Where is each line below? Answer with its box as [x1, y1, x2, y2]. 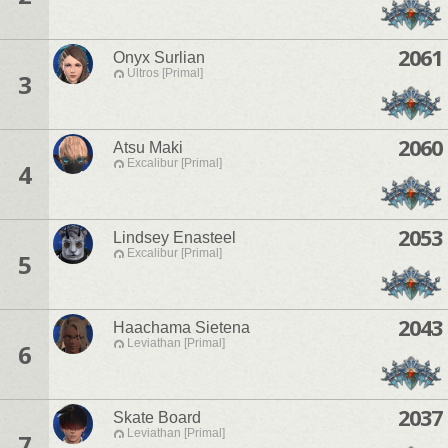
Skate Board [113, 409, 201, 427]
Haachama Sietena [113, 319, 250, 337]
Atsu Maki [113, 139, 183, 157]
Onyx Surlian [113, 49, 205, 67]
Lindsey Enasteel [113, 229, 236, 247]
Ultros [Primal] [127, 66, 203, 81]
